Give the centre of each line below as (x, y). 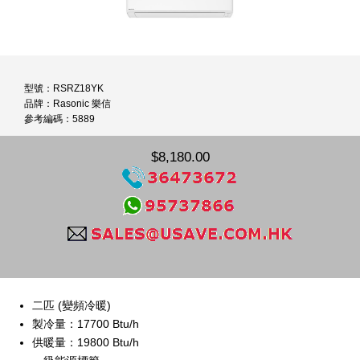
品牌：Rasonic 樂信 (67, 104)
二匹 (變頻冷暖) (72, 305)
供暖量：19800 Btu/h (86, 342)
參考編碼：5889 (59, 119)
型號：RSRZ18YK (64, 88)
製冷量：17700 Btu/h (86, 323)
